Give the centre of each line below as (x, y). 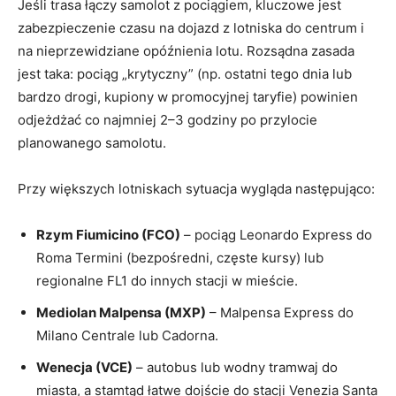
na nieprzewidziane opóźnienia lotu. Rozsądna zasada (186, 51)
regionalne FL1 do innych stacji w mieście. (167, 281)
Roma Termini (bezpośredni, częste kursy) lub (180, 258)
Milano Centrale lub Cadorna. (127, 336)
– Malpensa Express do (280, 313)
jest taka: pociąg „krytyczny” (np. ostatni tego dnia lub (185, 74)
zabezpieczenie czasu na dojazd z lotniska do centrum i (191, 28)
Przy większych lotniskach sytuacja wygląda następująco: (196, 189)
